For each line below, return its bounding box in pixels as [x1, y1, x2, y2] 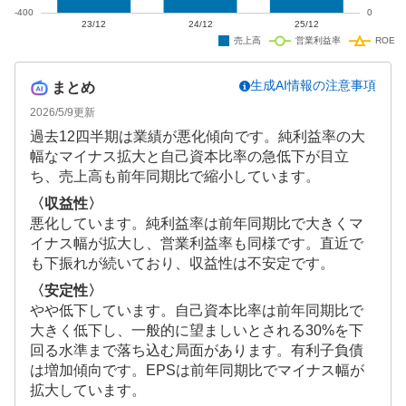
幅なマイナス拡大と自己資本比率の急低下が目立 [30, 149, 349, 165]
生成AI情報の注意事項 [250, 78, 376, 93]
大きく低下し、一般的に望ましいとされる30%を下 [30, 323, 363, 339]
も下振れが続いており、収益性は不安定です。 [30, 256, 334, 272]
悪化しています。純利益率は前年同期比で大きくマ [30, 216, 363, 232]
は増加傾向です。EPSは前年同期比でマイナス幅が [30, 362, 364, 379]
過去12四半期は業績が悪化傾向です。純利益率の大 [30, 129, 365, 145]
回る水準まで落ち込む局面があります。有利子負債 [30, 343, 363, 359]
